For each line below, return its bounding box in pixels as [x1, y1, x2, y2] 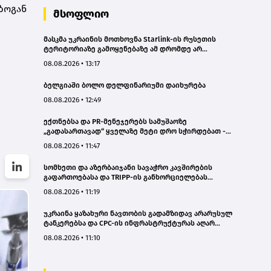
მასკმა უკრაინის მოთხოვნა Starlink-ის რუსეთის [44, 34, 216, 44]
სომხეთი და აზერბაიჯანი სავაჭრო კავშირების [44, 163, 212, 172]
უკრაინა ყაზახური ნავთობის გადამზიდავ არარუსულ [44, 209, 232, 218]
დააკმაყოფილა [44, 54, 99, 63]
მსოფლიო [53, 7, 109, 21]
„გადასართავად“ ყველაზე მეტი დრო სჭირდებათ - [44, 126, 226, 135]
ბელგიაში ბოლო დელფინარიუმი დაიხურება [44, 80, 206, 90]
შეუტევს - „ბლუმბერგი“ [44, 228, 129, 237]
